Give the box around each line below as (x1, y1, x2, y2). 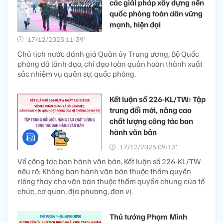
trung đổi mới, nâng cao (110, 105, 192, 115)
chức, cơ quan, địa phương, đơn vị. (17, 186, 133, 197)
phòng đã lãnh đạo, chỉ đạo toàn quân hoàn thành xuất (17, 59, 203, 69)
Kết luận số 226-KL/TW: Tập (110, 94, 206, 105)
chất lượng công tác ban (110, 116, 193, 126)
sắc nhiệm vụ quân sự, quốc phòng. (17, 69, 136, 79)
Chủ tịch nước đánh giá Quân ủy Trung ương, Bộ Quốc (17, 49, 199, 59)
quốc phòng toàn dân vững (110, 8, 203, 19)
